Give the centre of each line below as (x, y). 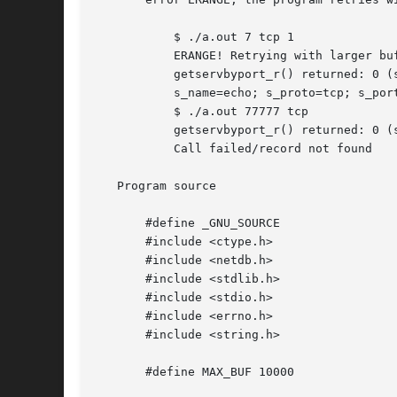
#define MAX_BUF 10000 (195, 372)
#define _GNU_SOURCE (188, 223)
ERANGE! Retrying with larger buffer (124, 56)
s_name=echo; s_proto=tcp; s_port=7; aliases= (124, 93)
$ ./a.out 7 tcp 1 (124, 37)
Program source (156, 186)
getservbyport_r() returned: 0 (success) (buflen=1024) (124, 130)
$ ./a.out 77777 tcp (124, 112)
